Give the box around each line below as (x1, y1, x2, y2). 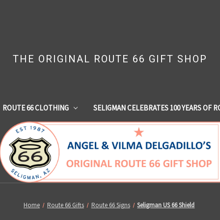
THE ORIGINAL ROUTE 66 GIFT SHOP (12, 53, 207, 65)
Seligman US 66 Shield (137, 200, 195, 209)
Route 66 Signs (91, 200, 130, 209)
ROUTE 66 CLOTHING (2, 103, 69, 112)
